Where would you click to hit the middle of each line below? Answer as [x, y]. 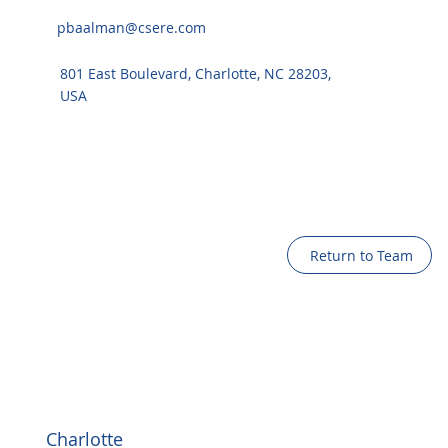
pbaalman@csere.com [132, 27]
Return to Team [361, 255]
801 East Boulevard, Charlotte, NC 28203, [195, 73]
